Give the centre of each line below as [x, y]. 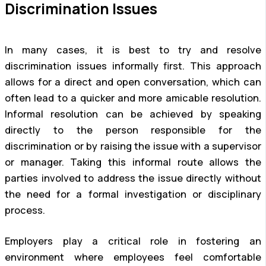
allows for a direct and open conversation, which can [133, 82]
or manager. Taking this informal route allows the [133, 162]
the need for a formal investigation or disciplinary [133, 194]
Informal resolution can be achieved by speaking [133, 114]
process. [25, 210]
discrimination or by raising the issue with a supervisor [133, 146]
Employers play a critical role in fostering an [133, 241]
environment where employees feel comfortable [133, 257]
